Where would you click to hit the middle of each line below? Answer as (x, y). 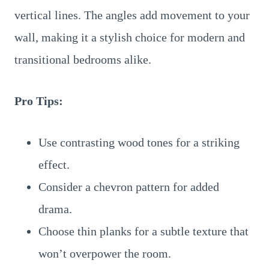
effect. (54, 165)
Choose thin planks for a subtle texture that (144, 231)
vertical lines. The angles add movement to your (132, 15)
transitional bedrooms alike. (83, 59)
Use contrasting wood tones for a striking (139, 142)
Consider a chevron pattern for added (129, 187)
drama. (55, 209)
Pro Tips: (39, 101)
